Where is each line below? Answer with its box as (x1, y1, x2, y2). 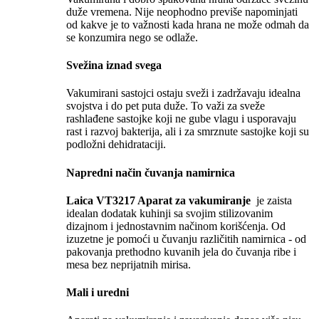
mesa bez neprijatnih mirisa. (66, 258, 191, 271)
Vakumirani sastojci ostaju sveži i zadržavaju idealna (66, 87, 300, 100)
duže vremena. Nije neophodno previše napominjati (66, 5, 298, 18)
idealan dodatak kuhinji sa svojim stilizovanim (66, 206, 273, 219)
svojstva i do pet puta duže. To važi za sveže (66, 100, 265, 113)
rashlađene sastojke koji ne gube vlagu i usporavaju (66, 113, 296, 125)
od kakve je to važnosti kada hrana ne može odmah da (66, 18, 309, 31)
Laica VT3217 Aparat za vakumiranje (66, 194, 253, 206)
